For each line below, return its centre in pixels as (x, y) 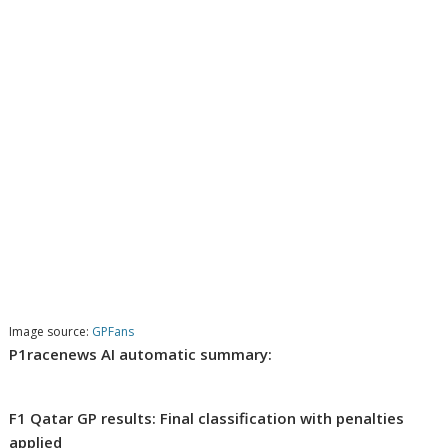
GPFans (113, 332)
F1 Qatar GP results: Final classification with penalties (207, 418)
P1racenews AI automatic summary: (141, 354)
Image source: (51, 332)
